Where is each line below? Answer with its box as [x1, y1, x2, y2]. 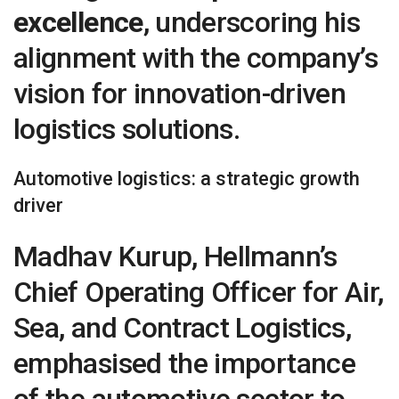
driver [13, 194, 63, 217]
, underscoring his [142, 4, 361, 39]
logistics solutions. [13, 111, 240, 146]
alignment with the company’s [13, 40, 379, 75]
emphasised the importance [13, 346, 355, 380]
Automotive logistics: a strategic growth [13, 167, 360, 191]
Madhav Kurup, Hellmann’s [13, 239, 338, 273]
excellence [13, 4, 143, 39]
